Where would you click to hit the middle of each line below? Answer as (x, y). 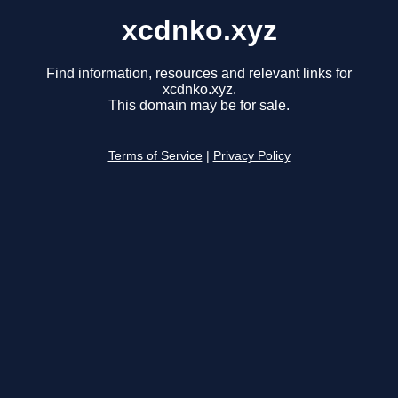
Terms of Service (155, 156)
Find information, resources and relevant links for (199, 74)
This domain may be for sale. (199, 106)
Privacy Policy (251, 156)
